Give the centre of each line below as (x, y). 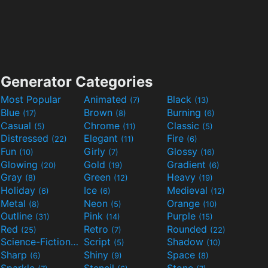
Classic (185, 125)
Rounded (188, 229)
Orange (185, 203)
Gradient (188, 164)
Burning (185, 113)
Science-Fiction (74, 242)
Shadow (187, 242)
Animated (107, 100)
